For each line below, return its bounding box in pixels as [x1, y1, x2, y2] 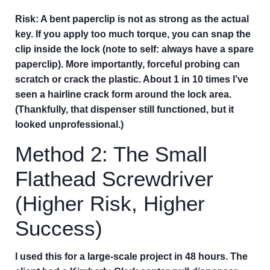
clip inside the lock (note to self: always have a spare [15, 44, 254, 54]
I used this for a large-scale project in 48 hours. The [15, 251, 248, 262]
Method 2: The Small [15, 142, 207, 166]
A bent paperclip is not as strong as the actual [39, 14, 249, 24]
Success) [15, 216, 102, 240]
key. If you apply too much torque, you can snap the [15, 29, 251, 39]
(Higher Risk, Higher [15, 192, 205, 215]
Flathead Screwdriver [15, 167, 213, 190]
